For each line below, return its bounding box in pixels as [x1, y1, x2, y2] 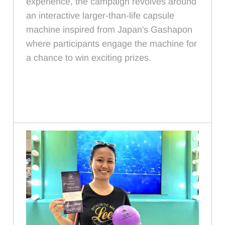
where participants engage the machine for [26, 39, 197, 49]
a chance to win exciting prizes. [26, 53, 152, 63]
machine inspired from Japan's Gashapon [26, 25, 193, 35]
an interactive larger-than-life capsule [26, 11, 175, 21]
